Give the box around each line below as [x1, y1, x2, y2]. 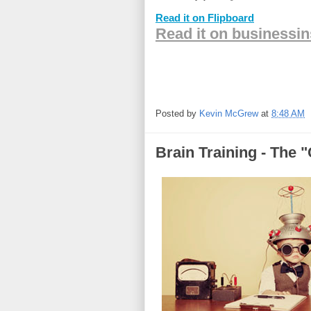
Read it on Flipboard [155, 11, 254, 24]
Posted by [155, 108, 199, 119]
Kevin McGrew [199, 108, 258, 119]
